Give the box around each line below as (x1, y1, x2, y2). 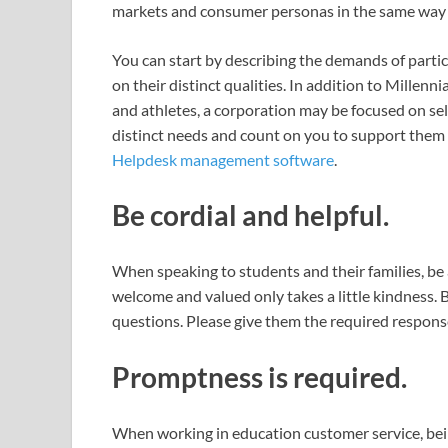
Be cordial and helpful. (112, 198, 389, 233)
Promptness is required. (112, 359, 407, 394)
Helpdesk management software (112, 149, 334, 169)
